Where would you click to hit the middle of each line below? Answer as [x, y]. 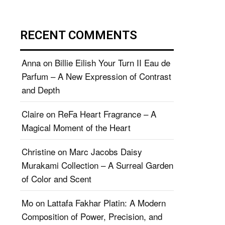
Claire [33, 114]
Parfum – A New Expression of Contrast [96, 76]
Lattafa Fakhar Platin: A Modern [106, 203]
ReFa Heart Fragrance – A [107, 114]
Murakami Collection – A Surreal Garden [97, 165]
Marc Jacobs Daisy [106, 151]
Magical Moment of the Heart [76, 127]
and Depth [41, 90]
